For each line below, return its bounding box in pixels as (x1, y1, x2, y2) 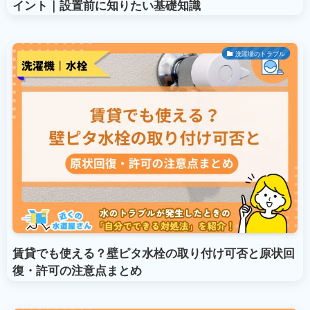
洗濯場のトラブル (235, 48, 286, 58)
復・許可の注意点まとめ (12, 262, 142, 278)
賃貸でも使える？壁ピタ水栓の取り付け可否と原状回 (12, 244, 295, 261)
